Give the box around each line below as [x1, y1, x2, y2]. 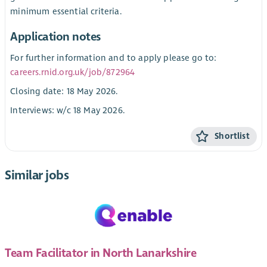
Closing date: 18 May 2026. [10, 85, 118, 97]
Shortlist [215, 131, 250, 142]
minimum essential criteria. [10, 5, 122, 17]
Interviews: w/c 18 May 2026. [10, 104, 125, 116]
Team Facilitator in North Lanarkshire [5, 246, 197, 260]
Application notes [10, 30, 101, 44]
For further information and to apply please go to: [10, 52, 217, 63]
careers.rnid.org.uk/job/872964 [10, 66, 135, 77]
